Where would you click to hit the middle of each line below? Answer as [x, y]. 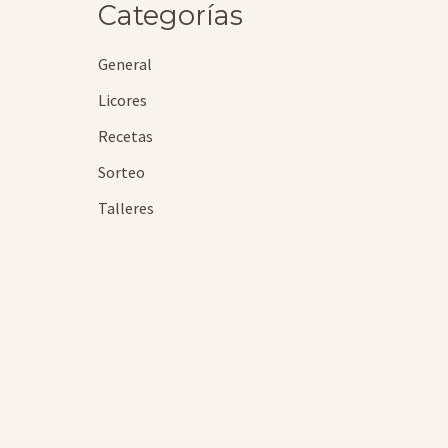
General [125, 64]
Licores [122, 100]
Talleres [126, 208]
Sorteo [121, 172]
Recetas [125, 136]
